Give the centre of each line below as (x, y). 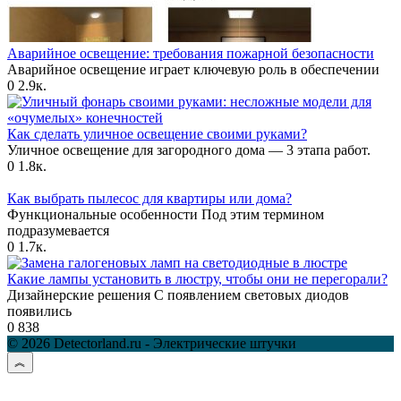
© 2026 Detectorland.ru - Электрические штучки (152, 344)
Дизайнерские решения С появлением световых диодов (178, 295)
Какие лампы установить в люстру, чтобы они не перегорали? (197, 279)
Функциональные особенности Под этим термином (166, 215)
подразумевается (58, 231)
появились (39, 311)
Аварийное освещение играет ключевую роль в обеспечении (193, 70)
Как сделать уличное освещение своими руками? (157, 134)
